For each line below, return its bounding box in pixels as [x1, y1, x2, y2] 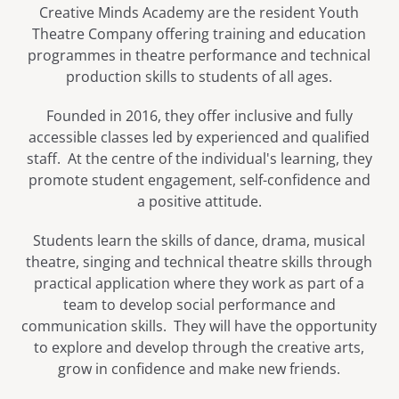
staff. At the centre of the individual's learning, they [26, 149, 372, 169]
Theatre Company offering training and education [32, 24, 367, 45]
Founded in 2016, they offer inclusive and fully [45, 106, 353, 126]
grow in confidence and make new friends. [58, 359, 341, 379]
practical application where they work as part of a [34, 273, 365, 294]
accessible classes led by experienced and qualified [28, 127, 370, 148]
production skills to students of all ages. [66, 67, 333, 87]
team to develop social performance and [62, 295, 336, 315]
